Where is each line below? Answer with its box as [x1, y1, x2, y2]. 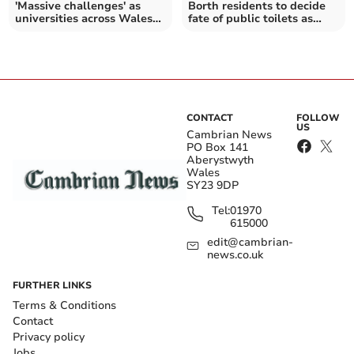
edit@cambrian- [206, 234, 293, 250]
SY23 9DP [186, 177, 239, 193]
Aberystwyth [186, 152, 254, 168]
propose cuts [15, 23, 85, 39]
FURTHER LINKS [13, 278, 92, 292]
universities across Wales [15, 10, 153, 26]
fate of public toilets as [188, 10, 313, 26]
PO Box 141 [186, 139, 248, 155]
